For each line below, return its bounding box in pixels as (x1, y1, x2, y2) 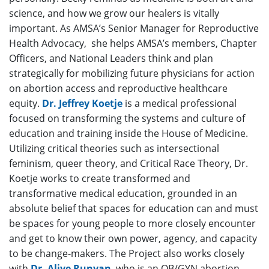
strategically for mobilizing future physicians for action (9, 66, 255, 80)
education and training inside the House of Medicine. (9, 126, 248, 140)
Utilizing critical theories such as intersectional (9, 141, 219, 155)
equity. (9, 96, 40, 110)
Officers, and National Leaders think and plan (9, 51, 213, 65)
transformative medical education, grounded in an (9, 186, 237, 200)
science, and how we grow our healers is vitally (9, 6, 219, 20)
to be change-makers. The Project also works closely (9, 246, 244, 260)
